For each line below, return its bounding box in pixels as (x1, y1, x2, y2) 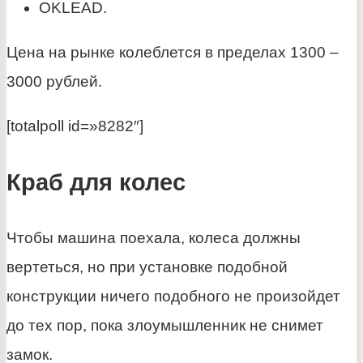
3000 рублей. (6, 73, 102, 91)
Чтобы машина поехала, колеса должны (6, 228, 301, 246)
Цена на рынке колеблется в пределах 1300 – (6, 44, 339, 62)
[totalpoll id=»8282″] (6, 117, 143, 135)
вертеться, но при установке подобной (6, 258, 288, 275)
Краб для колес (6, 169, 186, 195)
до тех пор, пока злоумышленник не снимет (6, 316, 323, 334)
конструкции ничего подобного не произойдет (6, 287, 340, 305)
